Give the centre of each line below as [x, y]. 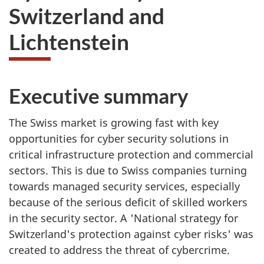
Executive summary [99, 95]
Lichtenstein [69, 41]
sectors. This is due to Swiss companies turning [128, 171]
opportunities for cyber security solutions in [119, 139]
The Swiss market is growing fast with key [114, 123]
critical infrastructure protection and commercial [131, 155]
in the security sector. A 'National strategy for [123, 218]
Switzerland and [87, 15]
